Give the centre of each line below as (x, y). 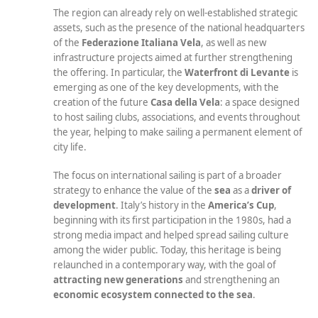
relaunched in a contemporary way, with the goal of (165, 264)
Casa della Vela (185, 103)
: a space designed (260, 103)
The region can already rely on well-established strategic (175, 13)
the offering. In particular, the (119, 73)
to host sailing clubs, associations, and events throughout (177, 117)
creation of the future (102, 103)
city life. (70, 147)
